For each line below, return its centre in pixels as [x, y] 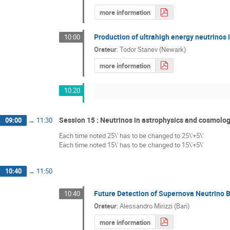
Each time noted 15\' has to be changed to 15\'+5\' [131, 145]
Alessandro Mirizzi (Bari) [155, 206]
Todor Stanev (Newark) [153, 50]
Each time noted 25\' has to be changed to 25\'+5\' [131, 135]
